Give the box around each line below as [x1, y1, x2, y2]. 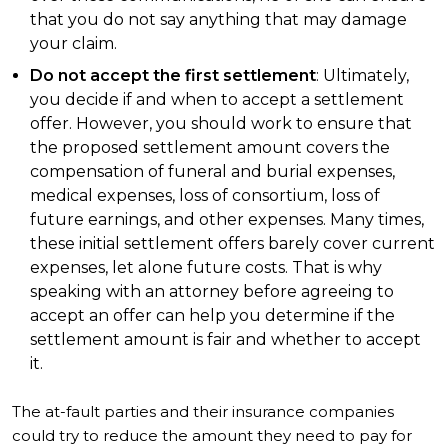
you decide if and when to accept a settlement [30, 90, 404, 109]
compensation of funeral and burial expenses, [30, 162, 395, 181]
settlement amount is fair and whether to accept [30, 330, 421, 349]
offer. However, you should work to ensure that [30, 114, 412, 133]
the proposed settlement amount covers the [30, 138, 390, 157]
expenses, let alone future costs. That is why [30, 258, 382, 277]
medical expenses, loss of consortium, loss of [30, 186, 380, 205]
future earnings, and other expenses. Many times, [30, 210, 424, 229]
